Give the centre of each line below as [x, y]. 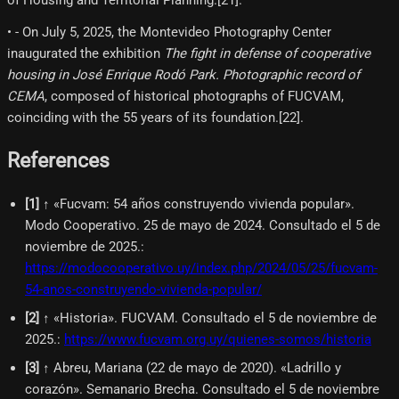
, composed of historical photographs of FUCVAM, [194, 96]
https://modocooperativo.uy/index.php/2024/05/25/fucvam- [201, 268]
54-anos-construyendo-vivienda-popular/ [143, 289]
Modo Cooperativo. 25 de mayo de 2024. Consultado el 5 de [203, 225]
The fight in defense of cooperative [267, 53]
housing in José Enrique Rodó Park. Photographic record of [183, 74]
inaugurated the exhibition [85, 53]
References [58, 161]
